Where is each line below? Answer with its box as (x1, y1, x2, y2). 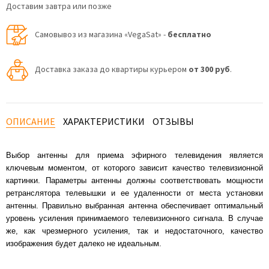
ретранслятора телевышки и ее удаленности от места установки (6, 189, 263, 198)
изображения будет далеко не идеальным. (6, 239, 162, 248)
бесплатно (168, 29, 211, 40)
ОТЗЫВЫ (153, 115, 194, 127)
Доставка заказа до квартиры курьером (35, 64, 189, 75)
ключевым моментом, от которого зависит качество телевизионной (6, 163, 263, 172)
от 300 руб (189, 64, 230, 75)
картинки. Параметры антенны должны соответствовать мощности (6, 176, 263, 185)
